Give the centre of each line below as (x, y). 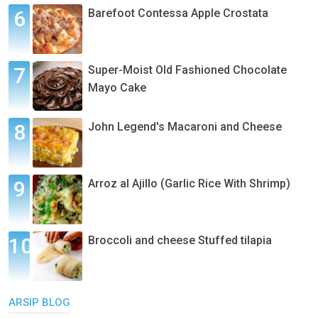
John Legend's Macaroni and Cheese (185, 127)
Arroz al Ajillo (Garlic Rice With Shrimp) (189, 184)
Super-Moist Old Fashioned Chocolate (187, 70)
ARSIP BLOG (39, 303)
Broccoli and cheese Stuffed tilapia (180, 241)
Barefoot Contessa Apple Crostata (178, 13)
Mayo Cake (117, 88)
